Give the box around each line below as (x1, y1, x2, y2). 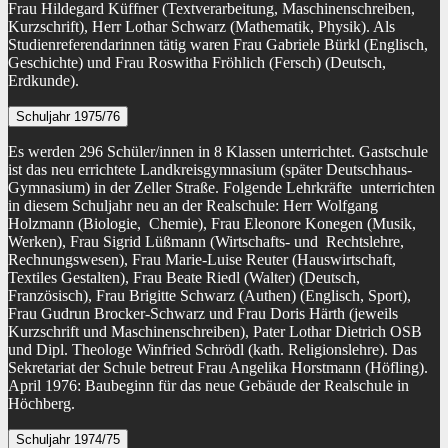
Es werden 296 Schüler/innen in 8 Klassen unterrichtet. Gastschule (8, 143, 428, 161)
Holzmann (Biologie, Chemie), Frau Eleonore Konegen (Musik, (8, 215, 416, 233)
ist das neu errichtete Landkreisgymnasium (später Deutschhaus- (8, 161, 412, 179)
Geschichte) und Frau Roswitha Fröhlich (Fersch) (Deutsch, (8, 54, 386, 72)
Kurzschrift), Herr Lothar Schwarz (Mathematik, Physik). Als (8, 18, 395, 36)
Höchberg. (8, 395, 75, 413)
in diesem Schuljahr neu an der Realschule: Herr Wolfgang (8, 197, 378, 215)
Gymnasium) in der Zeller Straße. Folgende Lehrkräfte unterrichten (8, 179, 435, 197)
